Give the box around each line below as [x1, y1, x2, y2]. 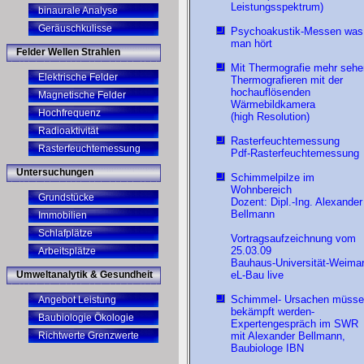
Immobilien [38, 210, 87, 221]
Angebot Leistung [38, 294, 116, 305]
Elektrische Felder [38, 71, 118, 83]
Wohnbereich [231, 184, 292, 197]
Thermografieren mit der [231, 74, 343, 87]
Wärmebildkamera [231, 98, 315, 111]
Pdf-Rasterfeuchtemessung [231, 147, 359, 160]
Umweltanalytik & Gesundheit [16, 269, 153, 280]
